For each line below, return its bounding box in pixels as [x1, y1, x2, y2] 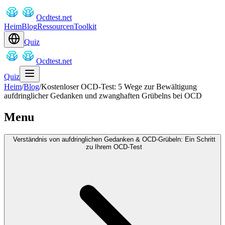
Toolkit [74, 22, 96, 31]
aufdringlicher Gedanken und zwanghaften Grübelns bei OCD [4, 91, 202, 100]
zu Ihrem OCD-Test [86, 143, 142, 151]
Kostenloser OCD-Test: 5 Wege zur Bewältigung [41, 82, 197, 91]
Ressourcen [37, 22, 74, 31]
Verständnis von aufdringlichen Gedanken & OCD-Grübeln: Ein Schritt [13, 135, 215, 143]
